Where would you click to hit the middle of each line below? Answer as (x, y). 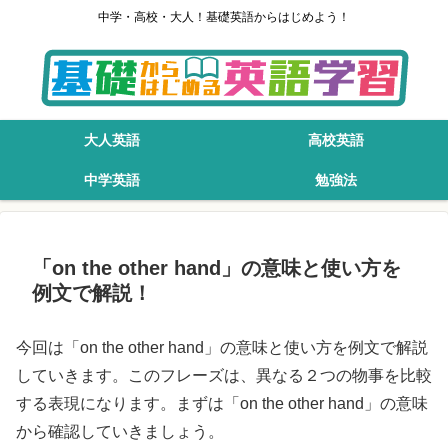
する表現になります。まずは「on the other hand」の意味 (222, 404)
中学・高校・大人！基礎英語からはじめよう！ (224, 17)
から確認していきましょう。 (120, 432)
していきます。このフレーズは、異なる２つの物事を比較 (224, 376)
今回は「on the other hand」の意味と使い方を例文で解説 (222, 348)
